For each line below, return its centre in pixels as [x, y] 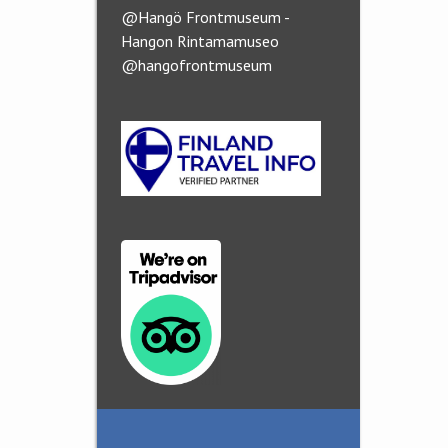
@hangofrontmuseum [196, 65]
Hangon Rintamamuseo [200, 41]
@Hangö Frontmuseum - [205, 17]
